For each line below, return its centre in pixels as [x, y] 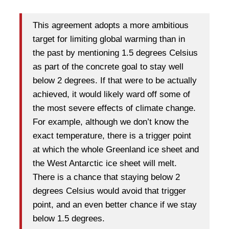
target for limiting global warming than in [109, 39]
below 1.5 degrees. [69, 219]
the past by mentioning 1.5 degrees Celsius [115, 53]
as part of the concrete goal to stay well [108, 67]
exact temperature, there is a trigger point [112, 136]
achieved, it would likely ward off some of [111, 95]
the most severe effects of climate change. [114, 108]
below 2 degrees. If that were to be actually [115, 81]
